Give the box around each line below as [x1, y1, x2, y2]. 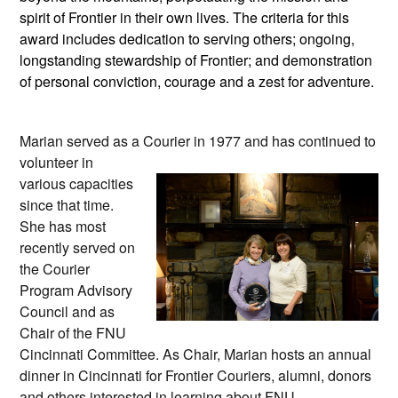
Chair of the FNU [20, 322, 126, 344]
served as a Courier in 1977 [67, 131, 241, 152]
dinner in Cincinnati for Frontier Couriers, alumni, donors [20, 365, 371, 386]
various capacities [20, 173, 133, 195]
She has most [20, 216, 106, 237]
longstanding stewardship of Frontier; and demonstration [20, 50, 372, 71]
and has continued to [244, 131, 376, 152]
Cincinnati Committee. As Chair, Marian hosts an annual [20, 344, 371, 365]
